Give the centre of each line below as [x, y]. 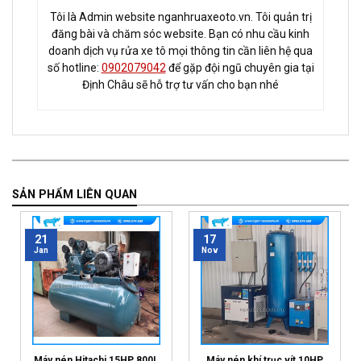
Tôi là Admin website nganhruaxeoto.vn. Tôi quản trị [180, 17]
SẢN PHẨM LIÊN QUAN [75, 194]
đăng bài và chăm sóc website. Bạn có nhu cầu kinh [180, 33]
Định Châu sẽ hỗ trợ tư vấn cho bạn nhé [180, 84]
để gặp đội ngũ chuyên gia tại [240, 67]
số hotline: [74, 67]
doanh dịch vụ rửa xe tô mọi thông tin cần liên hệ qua [180, 50]
